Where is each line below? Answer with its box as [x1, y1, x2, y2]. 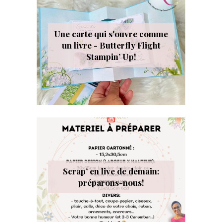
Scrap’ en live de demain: [62, 166, 160, 177]
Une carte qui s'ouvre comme [54, 28, 168, 40]
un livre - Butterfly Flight [61, 40, 161, 51]
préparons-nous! [78, 177, 144, 188]
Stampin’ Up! [86, 51, 136, 62]
